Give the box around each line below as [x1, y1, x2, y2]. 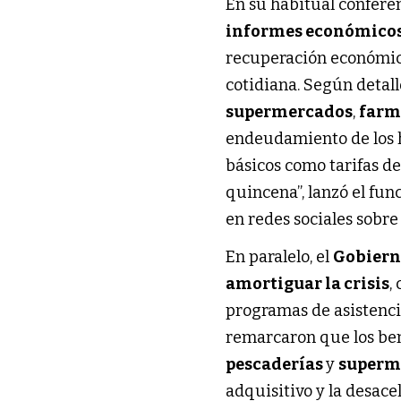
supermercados [226, 101, 354, 122]
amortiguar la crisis [226, 273, 390, 294]
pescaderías [226, 354, 327, 374]
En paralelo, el [226, 246, 334, 267]
